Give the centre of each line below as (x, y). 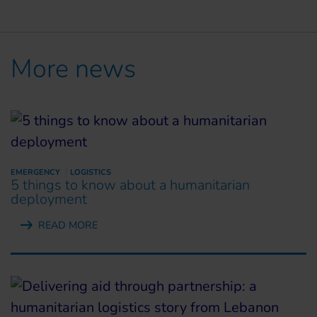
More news (73, 69)
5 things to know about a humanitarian (130, 185)
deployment (49, 199)
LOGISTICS (91, 172)
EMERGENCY (35, 172)
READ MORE (68, 225)
